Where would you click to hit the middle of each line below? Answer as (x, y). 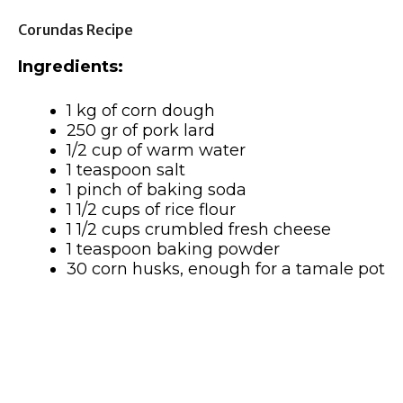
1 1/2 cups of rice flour (151, 209)
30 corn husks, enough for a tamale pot (226, 269)
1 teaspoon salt (126, 170)
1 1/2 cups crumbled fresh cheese (199, 229)
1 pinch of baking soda (157, 189)
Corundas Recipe (76, 29)
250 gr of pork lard (141, 130)
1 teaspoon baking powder (173, 249)
